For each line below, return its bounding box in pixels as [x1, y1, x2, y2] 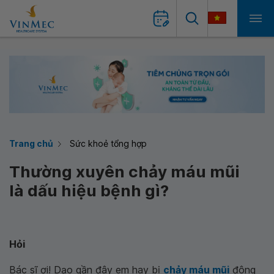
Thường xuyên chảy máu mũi [9, 162, 240, 181]
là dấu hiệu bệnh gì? [9, 181, 169, 200]
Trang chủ [9, 138, 53, 149]
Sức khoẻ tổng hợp [70, 138, 147, 149]
